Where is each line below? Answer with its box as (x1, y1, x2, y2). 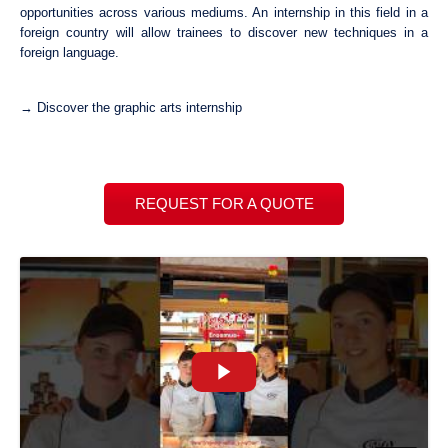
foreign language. (20, 45, 119, 60)
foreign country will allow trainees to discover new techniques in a (20, 25, 428, 40)
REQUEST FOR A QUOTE (134, 196, 314, 213)
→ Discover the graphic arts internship (20, 100, 242, 115)
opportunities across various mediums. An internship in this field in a (20, 5, 428, 20)
